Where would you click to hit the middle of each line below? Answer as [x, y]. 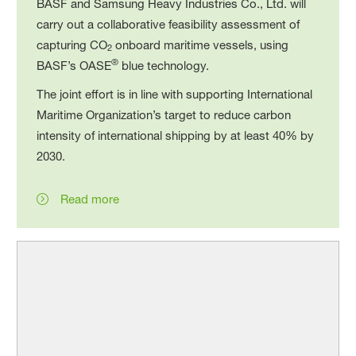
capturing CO [72, 44]
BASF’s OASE [74, 65]
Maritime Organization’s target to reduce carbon [164, 114]
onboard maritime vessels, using [201, 44]
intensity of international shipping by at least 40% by [176, 135]
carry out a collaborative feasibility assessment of [168, 24]
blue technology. [164, 65]
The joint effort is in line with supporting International [175, 94]
